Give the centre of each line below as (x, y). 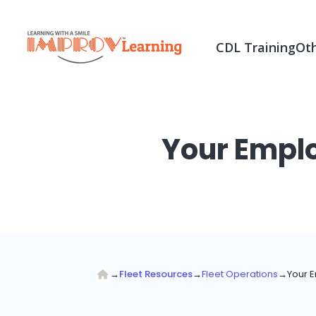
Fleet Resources (156, 274)
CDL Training (256, 47)
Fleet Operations (240, 274)
